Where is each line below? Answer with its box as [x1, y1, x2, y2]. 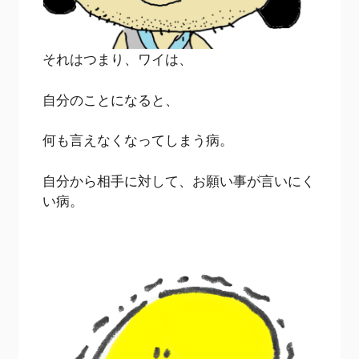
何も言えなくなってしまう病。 [42, 131, 234, 150]
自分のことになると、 [42, 90, 179, 109]
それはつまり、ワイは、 [42, 50, 193, 69]
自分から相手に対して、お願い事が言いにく [42, 171, 316, 190]
